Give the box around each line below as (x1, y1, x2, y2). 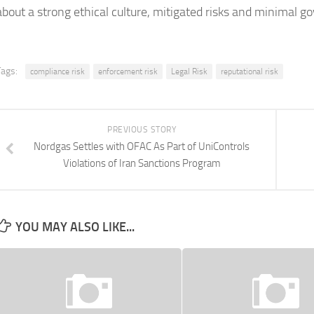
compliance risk (30, 67, 85, 76)
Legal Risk (171, 67, 207, 76)
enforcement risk (98, 67, 158, 76)
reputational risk (221, 67, 278, 76)
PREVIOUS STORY (107, 125, 176, 135)
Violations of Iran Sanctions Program (62, 157, 221, 170)
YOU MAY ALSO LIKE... (15, 219, 135, 235)
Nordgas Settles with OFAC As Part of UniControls (34, 140, 250, 153)
